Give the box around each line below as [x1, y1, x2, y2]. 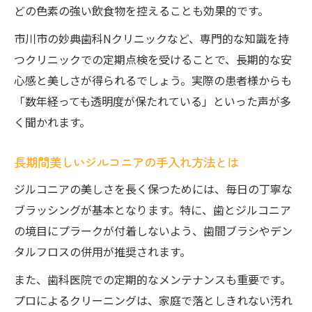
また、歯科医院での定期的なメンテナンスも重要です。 [14, 271, 291, 288]
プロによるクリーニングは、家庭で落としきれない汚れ [14, 292, 292, 309]
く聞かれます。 [14, 114, 91, 130]
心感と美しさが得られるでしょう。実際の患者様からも [14, 72, 292, 88]
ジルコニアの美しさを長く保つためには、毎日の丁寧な [14, 180, 292, 197]
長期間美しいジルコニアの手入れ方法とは [14, 153, 239, 171]
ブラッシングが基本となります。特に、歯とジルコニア [14, 201, 291, 218]
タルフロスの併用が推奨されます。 [14, 243, 191, 260]
